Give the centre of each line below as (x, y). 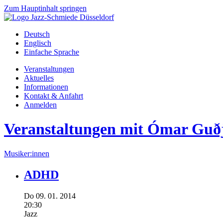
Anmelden (40, 105)
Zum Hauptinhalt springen (45, 8)
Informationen (46, 87)
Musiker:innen (27, 153)
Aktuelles (39, 78)
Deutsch (37, 34)
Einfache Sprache (52, 52)
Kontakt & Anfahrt (54, 96)
